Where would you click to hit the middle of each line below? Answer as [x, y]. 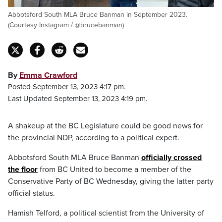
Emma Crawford [48, 75]
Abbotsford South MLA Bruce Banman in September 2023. [98, 15]
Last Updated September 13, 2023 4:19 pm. [78, 99]
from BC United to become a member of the [114, 169]
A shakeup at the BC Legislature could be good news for [105, 126]
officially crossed [171, 158]
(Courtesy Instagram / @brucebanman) [66, 25]
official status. [31, 193]
